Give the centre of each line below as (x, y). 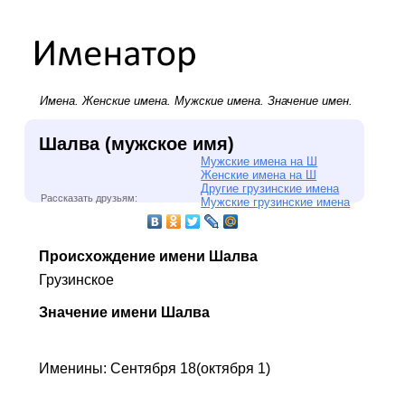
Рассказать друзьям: (89, 198)
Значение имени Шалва (124, 312)
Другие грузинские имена (270, 188)
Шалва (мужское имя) (136, 143)
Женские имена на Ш (259, 174)
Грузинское (76, 279)
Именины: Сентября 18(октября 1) (154, 368)
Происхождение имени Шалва (148, 256)
